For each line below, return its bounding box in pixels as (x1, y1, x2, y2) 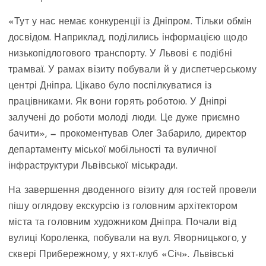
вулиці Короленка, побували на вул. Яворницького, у (8, 233, 247, 243)
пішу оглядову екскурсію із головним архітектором (8, 201, 237, 211)
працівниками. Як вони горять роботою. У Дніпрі (8, 97, 227, 107)
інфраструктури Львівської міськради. (8, 161, 178, 171)
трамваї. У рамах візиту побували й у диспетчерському (8, 65, 257, 75)
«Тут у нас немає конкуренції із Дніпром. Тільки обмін (8, 17, 252, 27)
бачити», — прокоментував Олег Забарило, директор (8, 129, 246, 139)
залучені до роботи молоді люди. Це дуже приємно (8, 113, 240, 123)
